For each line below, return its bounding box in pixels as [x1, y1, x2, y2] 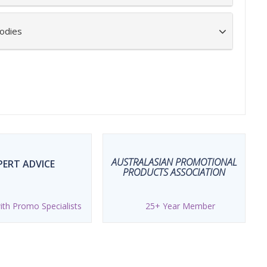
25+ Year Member [145, 200, 215, 212]
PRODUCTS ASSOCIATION [123, 166, 225, 179]
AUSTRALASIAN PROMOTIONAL [111, 156, 237, 169]
